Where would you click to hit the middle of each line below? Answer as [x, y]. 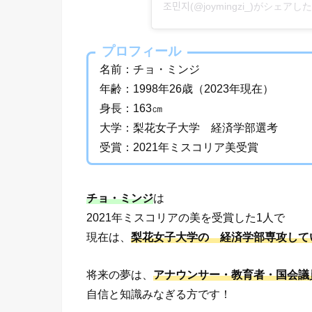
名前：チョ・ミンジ [150, 69]
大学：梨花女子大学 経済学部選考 [189, 128]
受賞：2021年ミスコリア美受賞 [179, 147]
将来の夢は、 [120, 274]
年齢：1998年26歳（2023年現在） [187, 89]
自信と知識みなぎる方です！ [159, 294]
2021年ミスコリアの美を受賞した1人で [186, 217]
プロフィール [141, 52]
